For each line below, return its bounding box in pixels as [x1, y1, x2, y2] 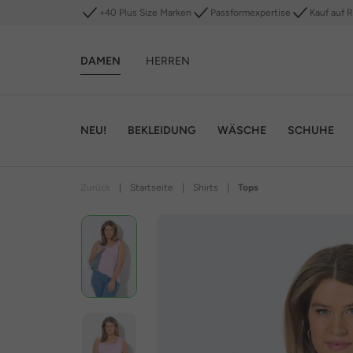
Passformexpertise [210, 7, 291, 18]
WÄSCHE [217, 123, 266, 137]
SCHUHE [288, 123, 334, 137]
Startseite [130, 182, 173, 193]
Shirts [193, 182, 218, 193]
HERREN [146, 54, 190, 68]
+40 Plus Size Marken [99, 7, 191, 18]
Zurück [80, 182, 110, 193]
